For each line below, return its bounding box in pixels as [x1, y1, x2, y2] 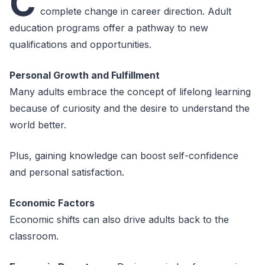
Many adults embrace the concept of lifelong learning [9, 86, 251, 98]
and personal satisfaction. [9, 166, 124, 178]
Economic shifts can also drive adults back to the [9, 214, 229, 225]
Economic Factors [9, 197, 95, 209]
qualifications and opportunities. [9, 38, 151, 50]
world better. [9, 119, 66, 131]
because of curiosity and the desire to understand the [9, 102, 250, 114]
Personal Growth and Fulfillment [9, 69, 160, 81]
